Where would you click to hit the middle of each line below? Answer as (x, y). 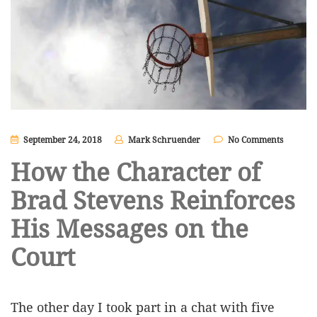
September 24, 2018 (62, 140)
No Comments (255, 140)
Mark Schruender (164, 140)
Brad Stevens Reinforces (153, 201)
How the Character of (136, 172)
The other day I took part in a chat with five (143, 307)
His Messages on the (129, 229)
